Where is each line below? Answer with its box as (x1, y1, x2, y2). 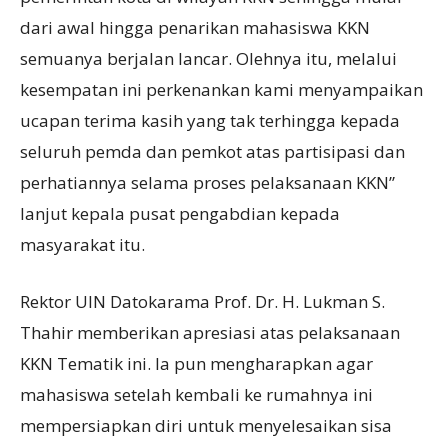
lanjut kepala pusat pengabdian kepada (20, 201, 340, 225)
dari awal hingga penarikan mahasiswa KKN (20, 15, 370, 39)
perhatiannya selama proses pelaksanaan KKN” (20, 170, 395, 194)
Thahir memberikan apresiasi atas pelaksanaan (20, 320, 400, 344)
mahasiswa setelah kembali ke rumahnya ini (20, 382, 373, 406)
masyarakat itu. (20, 232, 145, 256)
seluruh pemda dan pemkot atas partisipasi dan (20, 139, 405, 163)
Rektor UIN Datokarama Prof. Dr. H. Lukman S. (20, 289, 385, 313)
